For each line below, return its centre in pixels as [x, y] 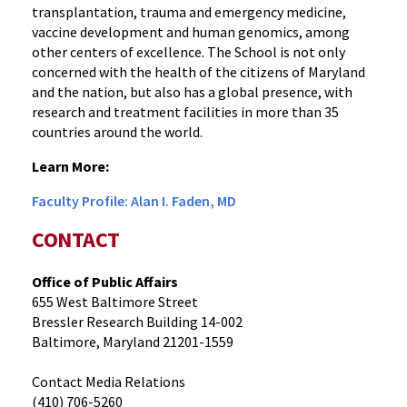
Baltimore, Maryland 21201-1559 [133, 342]
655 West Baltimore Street [115, 302]
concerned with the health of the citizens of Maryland [199, 72]
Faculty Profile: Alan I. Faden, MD [134, 201]
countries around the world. [117, 132]
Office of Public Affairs [105, 282]
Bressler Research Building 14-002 [137, 322]
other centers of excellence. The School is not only [189, 52]
